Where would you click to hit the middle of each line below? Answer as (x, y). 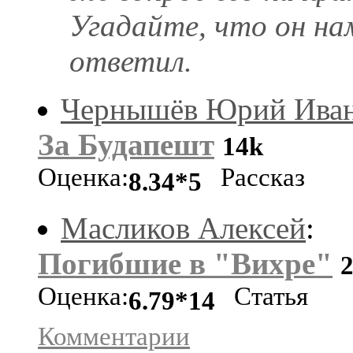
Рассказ (253, 180)
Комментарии (114, 336)
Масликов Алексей (183, 228)
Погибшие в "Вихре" (185, 263)
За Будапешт (126, 144)
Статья (262, 299)
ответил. (131, 61)
